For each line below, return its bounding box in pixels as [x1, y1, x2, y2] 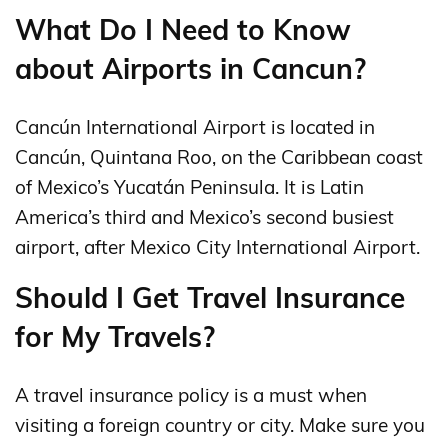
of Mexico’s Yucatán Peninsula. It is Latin [15, 174, 364, 199]
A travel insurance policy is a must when [15, 382, 367, 407]
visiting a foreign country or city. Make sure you [15, 412, 425, 437]
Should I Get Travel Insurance [15, 279, 405, 315]
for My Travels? [15, 318, 215, 354]
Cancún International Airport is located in [15, 114, 375, 139]
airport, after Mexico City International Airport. [15, 234, 420, 259]
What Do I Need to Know [15, 11, 351, 47]
